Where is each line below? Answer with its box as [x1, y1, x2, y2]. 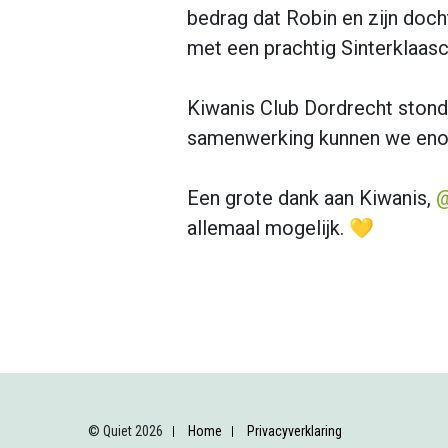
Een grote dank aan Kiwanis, [186, 185, 431, 210]
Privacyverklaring [246, 423, 342, 440]
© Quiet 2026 [87, 422, 163, 439]
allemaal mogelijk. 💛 [186, 215, 374, 240]
